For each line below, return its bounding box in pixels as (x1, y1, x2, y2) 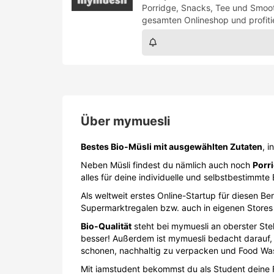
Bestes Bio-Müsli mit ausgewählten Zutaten (81, 141, 262, 152)
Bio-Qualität (81, 221, 131, 231)
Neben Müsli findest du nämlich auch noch (81, 160, 253, 170)
